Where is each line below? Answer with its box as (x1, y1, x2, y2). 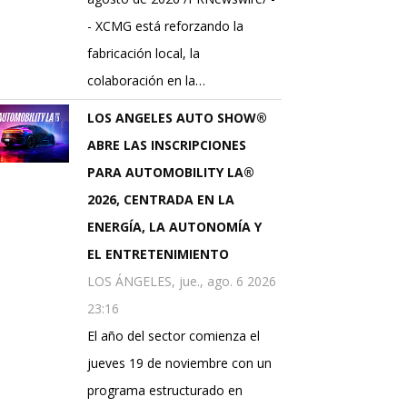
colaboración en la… (87, 72, 205, 90)
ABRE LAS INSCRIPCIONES (87, 136, 246, 154)
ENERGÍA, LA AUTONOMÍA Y (87, 218, 262, 236)
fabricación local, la (87, 45, 200, 63)
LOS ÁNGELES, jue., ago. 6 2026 (87, 273, 276, 291)
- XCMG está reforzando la (87, 17, 243, 35)
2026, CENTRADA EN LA (87, 191, 234, 209)
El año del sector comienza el (87, 327, 260, 345)
